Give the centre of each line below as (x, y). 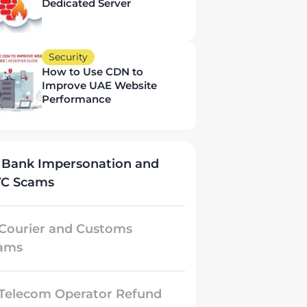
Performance (76, 99)
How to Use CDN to (92, 72)
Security (68, 57)
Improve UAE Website (99, 85)
